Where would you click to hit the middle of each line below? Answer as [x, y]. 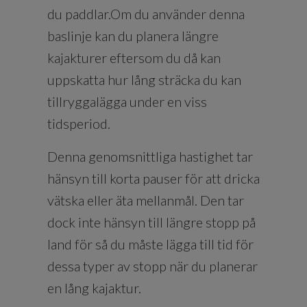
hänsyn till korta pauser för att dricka [153, 178]
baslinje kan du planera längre [133, 35]
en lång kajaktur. [96, 287]
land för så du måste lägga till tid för [150, 244]
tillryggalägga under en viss [127, 101]
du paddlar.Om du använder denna [146, 13]
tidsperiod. [79, 123]
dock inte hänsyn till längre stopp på [151, 222]
